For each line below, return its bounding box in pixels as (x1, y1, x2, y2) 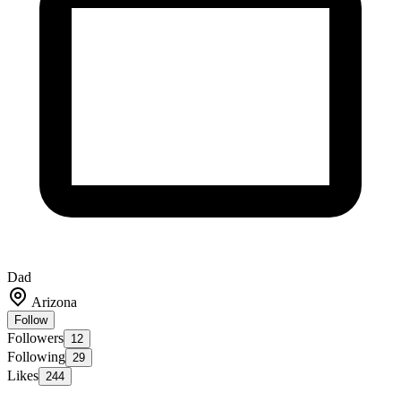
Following (7, 348, 65, 364)
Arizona (29, 294, 77, 310)
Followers (7, 329, 64, 346)
